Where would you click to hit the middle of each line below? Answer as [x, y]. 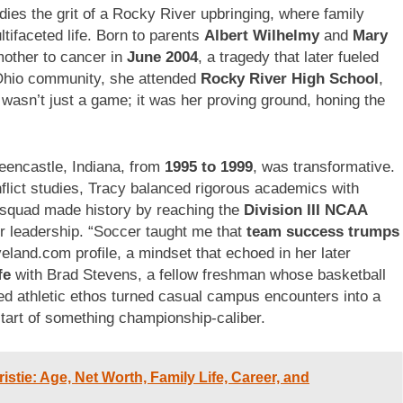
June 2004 [162, 58]
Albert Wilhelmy [262, 36]
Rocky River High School [290, 79]
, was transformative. [324, 166]
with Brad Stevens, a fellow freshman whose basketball [198, 274]
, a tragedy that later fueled [288, 58]
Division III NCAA [305, 210]
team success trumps [323, 231]
